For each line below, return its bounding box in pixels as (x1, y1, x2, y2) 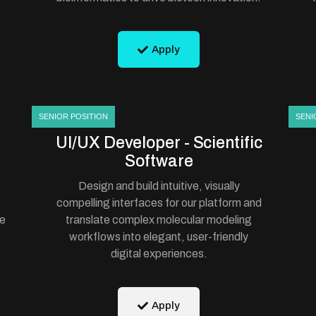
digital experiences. (110, 248, 207, 260)
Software (125, 152, 193, 170)
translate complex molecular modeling (66, 214, 253, 226)
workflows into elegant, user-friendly (69, 231, 249, 243)
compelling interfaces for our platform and (56, 197, 262, 209)
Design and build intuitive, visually (78, 180, 240, 192)
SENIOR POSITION (39, 112, 109, 121)
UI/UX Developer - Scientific (56, 134, 262, 152)
